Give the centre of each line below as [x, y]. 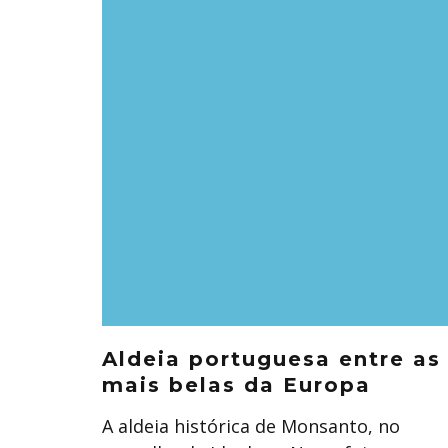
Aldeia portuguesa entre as [271, 359]
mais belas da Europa [236, 385]
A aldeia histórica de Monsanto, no [251, 426]
